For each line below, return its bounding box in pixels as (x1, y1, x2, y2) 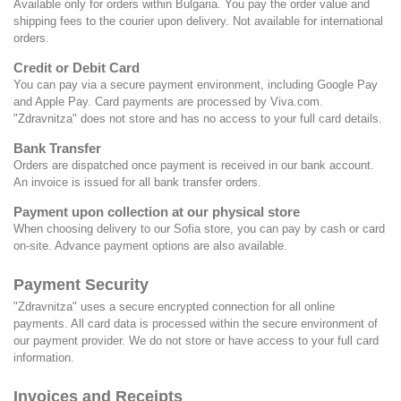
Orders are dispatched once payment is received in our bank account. (13, 158, 374, 172)
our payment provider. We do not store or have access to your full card (13, 333, 379, 347)
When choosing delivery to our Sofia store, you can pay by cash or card (13, 221, 385, 235)
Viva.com (270, 94, 320, 108)
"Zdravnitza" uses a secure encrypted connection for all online (13, 299, 335, 313)
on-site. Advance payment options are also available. (13, 238, 287, 252)
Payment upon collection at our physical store (13, 203, 300, 219)
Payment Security (13, 275, 149, 294)
